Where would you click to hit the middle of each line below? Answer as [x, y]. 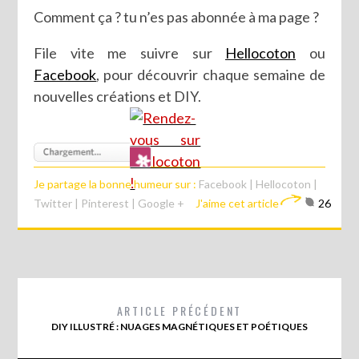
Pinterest [105, 203]
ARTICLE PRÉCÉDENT [179, 310]
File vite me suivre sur [130, 52]
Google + [161, 203]
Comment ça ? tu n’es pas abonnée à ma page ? [177, 16]
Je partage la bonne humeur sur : [117, 184]
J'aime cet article [238, 203]
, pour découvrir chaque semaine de [211, 74]
